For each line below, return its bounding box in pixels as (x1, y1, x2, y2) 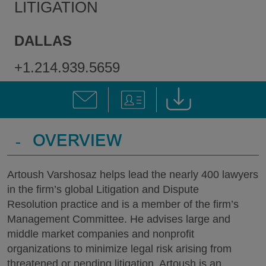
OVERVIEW (33, 134, 122, 151)
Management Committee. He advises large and (7, 213, 230, 225)
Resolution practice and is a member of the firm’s (7, 198, 239, 210)
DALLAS (14, 33, 72, 49)
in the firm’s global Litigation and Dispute (7, 183, 199, 195)
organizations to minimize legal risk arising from (7, 243, 232, 255)
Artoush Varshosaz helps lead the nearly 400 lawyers (7, 169, 258, 180)
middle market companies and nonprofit (7, 228, 194, 240)
